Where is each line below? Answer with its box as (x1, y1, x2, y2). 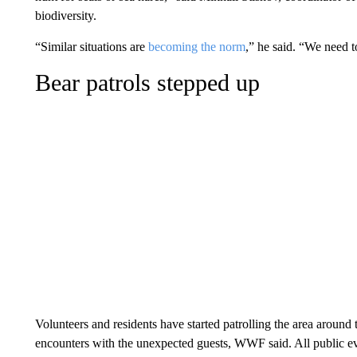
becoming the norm (147, 39, 245, 53)
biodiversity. (34, 8, 96, 22)
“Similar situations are (34, 39, 148, 53)
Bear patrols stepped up (34, 69, 260, 96)
